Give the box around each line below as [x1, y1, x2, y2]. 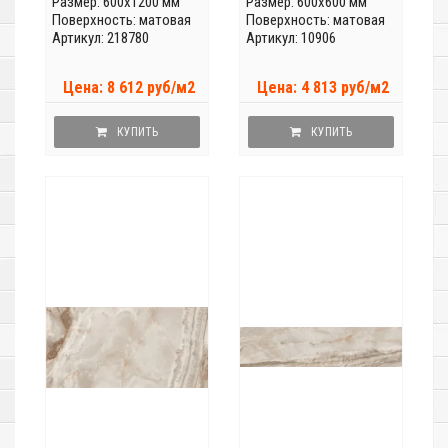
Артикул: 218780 [52, 29, 149, 48]
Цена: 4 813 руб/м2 [257, 78, 389, 98]
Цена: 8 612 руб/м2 [63, 78, 195, 98]
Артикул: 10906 [246, 29, 336, 48]
